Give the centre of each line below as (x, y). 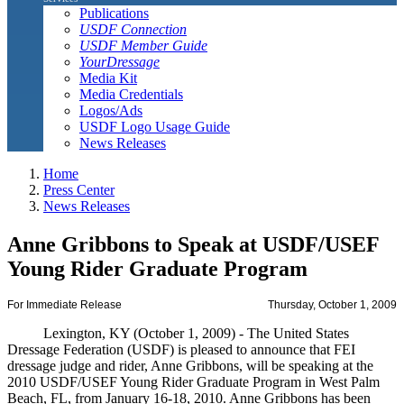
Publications (114, 13)
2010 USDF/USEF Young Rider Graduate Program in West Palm (193, 382)
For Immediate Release (64, 305)
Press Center (79, 189)
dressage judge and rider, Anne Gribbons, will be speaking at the (190, 366)
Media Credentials (131, 94)
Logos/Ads (111, 110)
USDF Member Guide (143, 45)
